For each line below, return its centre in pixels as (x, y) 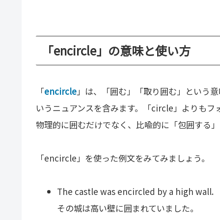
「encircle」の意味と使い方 (116, 50)
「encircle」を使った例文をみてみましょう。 (123, 158)
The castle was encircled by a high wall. (136, 192)
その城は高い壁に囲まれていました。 (128, 208)
